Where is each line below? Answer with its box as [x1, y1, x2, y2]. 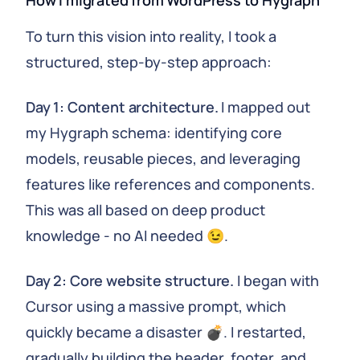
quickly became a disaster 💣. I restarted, [26, 322, 306, 342]
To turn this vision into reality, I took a [26, 27, 276, 46]
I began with [234, 271, 320, 290]
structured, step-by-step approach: [26, 52, 272, 72]
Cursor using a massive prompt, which [26, 297, 286, 316]
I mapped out [218, 97, 311, 117]
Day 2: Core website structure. [26, 271, 235, 290]
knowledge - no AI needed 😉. [26, 226, 228, 245]
